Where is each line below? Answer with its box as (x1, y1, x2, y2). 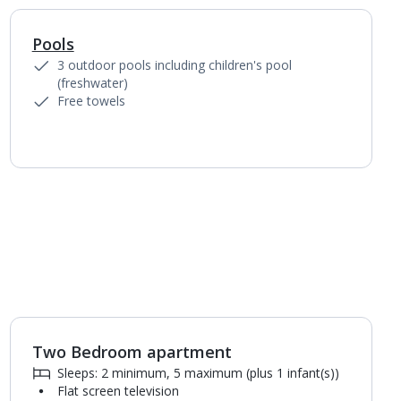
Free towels (56, 92, 125, 109)
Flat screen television (56, 382, 179, 399)
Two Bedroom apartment (31, 341, 232, 363)
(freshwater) (56, 74, 128, 91)
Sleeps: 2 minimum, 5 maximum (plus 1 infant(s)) (56, 364, 339, 381)
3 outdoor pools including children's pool (56, 56, 292, 73)
